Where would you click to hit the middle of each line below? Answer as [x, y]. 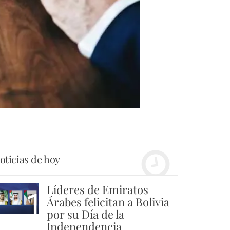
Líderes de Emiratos [98, 190]
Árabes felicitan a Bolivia [108, 202]
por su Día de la [85, 214]
